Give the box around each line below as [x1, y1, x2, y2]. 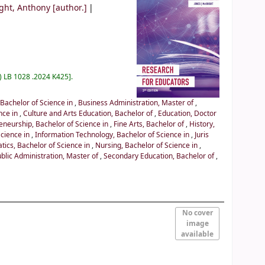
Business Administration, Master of [78, 98, 196, 109]
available [181, 229, 214, 240]
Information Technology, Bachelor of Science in [35, 130, 192, 141]
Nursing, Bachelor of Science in [95, 140, 200, 151]
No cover [182, 208, 213, 219]
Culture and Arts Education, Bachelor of [23, 108, 155, 119]
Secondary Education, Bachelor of [104, 151, 216, 162]
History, [189, 119, 215, 130]
